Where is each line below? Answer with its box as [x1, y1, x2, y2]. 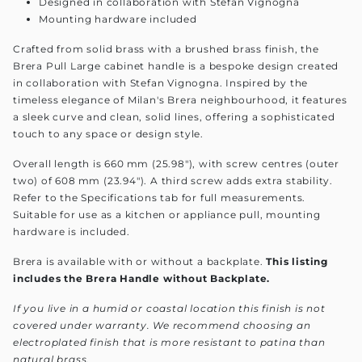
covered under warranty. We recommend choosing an [13, 318, 311, 331]
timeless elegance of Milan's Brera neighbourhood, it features [13, 93, 347, 106]
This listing [266, 255, 329, 267]
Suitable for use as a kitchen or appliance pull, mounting [13, 208, 321, 221]
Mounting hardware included [39, 12, 197, 25]
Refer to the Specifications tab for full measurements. [13, 191, 306, 204]
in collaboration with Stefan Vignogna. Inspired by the [13, 76, 309, 89]
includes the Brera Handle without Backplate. [13, 271, 271, 284]
